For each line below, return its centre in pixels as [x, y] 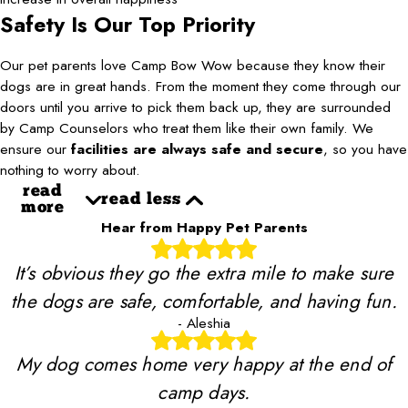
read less [141, 200]
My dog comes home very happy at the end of [204, 364]
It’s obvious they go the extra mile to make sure [204, 273]
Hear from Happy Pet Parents [204, 228]
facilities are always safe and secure [197, 149]
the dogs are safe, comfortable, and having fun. [204, 301]
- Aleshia [204, 322]
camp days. [204, 392]
